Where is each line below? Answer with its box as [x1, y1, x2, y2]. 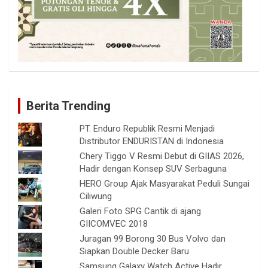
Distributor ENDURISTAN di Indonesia [80, 136, 224, 147]
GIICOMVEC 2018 [80, 218, 148, 230]
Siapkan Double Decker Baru [80, 246, 190, 257]
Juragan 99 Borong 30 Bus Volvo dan [80, 233, 226, 245]
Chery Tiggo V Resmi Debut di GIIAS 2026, [80, 151, 245, 162]
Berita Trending [26, 99, 111, 114]
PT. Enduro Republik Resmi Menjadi [80, 123, 215, 135]
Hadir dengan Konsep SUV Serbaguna [80, 163, 227, 175]
